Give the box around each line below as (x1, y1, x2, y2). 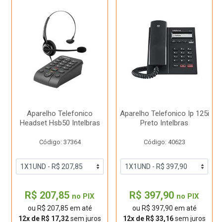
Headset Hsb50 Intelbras (19, 118, 100, 127)
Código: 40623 (143, 138, 185, 146)
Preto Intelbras (140, 118, 188, 127)
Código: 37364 (39, 138, 81, 146)
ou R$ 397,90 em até (132, 204, 197, 212)
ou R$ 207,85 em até (27, 204, 92, 212)
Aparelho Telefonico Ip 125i (119, 109, 209, 118)
